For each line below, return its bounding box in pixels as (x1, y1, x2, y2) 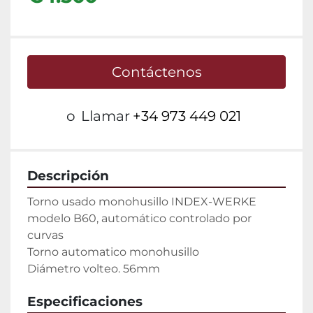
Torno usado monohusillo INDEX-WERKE (27, 195, 256, 209)
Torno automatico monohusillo (27, 245, 199, 259)
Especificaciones (27, 293, 143, 310)
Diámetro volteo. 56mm (27, 262, 160, 276)
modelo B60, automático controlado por (27, 212, 252, 226)
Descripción (27, 168, 109, 184)
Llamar (81, 108, 130, 125)
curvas (27, 228, 64, 242)
